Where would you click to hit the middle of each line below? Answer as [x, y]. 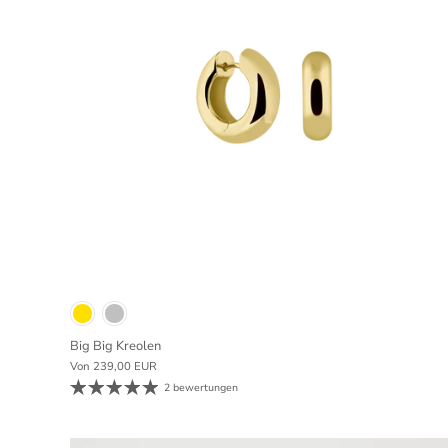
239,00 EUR [125, 366]
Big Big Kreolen [115, 345]
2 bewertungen [201, 388]
